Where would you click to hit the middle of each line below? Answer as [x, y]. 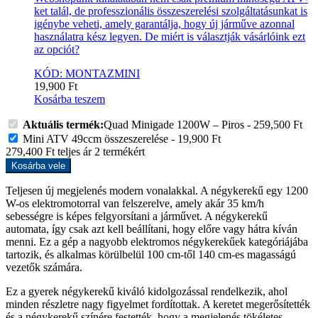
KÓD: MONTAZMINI [87, 73]
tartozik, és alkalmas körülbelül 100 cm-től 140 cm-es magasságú [151, 254]
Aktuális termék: [63, 124]
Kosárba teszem [70, 99]
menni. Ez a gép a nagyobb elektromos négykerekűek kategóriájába [157, 241]
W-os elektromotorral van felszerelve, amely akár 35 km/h [135, 203]
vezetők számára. [44, 267]
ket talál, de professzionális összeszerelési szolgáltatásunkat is [171, 11]
